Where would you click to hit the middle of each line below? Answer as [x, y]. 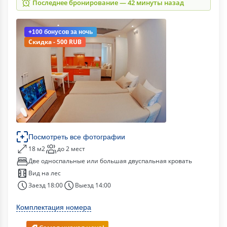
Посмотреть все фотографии [77, 137]
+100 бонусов [49, 32]
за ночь [81, 32]
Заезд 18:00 [46, 185]
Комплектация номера [54, 207]
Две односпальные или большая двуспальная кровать [110, 161]
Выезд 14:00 [93, 185]
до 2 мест [71, 149]
